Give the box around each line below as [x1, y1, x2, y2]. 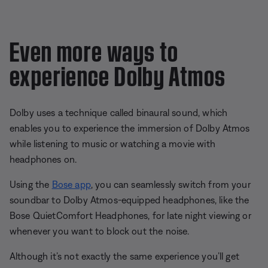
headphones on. [10, 153, 77, 165]
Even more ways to [10, 32, 179, 65]
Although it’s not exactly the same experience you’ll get [10, 250, 239, 261]
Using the [10, 178, 52, 190]
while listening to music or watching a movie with [10, 138, 215, 149]
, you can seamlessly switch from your [90, 178, 251, 190]
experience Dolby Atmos [10, 56, 226, 90]
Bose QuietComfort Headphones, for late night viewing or [10, 209, 251, 221]
